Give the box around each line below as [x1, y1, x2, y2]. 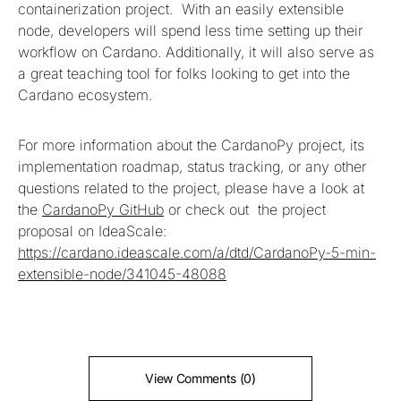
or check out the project [164, 200, 326, 218]
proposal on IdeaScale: [18, 221, 166, 240]
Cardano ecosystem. [18, 85, 152, 104]
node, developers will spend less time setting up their [18, 21, 363, 39]
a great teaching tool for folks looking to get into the [18, 64, 350, 82]
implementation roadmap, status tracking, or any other [18, 157, 366, 175]
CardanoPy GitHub [42, 200, 164, 218]
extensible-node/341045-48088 [18, 264, 226, 283]
